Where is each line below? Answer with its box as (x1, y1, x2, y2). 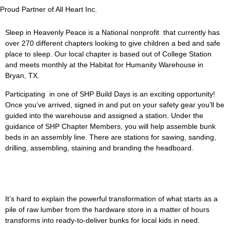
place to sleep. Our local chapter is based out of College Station (5, 50, 212, 59)
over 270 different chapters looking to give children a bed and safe (5, 39, 220, 48)
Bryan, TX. (5, 71, 42, 80)
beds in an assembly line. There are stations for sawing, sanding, (5, 132, 216, 141)
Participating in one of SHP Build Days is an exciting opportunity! (5, 89, 215, 98)
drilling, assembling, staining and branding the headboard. (5, 143, 196, 152)
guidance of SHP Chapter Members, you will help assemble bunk (5, 122, 216, 130)
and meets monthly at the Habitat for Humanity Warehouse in (5, 61, 203, 69)
